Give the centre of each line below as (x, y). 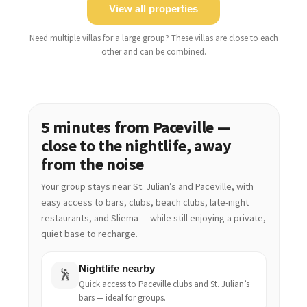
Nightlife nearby (116, 268)
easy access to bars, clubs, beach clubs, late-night (145, 202)
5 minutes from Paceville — (135, 127)
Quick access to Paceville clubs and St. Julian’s (164, 284)
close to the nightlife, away (136, 145)
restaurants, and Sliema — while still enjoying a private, (153, 218)
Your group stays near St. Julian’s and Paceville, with (147, 186)
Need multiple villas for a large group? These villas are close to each (153, 38)
